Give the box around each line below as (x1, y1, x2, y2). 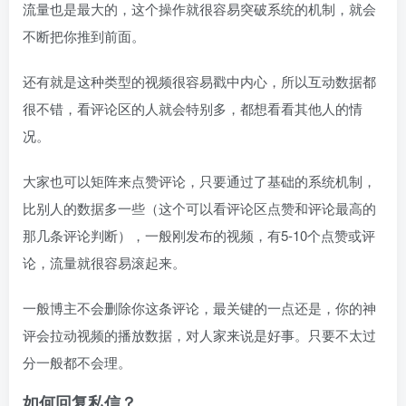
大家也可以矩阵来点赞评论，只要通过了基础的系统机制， (23, 171, 376, 190)
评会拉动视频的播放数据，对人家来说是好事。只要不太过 (23, 325, 376, 344)
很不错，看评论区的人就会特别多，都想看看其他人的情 (23, 99, 362, 118)
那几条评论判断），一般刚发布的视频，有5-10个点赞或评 (23, 226, 375, 245)
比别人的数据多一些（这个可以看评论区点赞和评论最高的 (23, 198, 376, 217)
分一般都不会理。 (23, 353, 131, 372)
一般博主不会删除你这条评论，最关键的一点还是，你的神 (23, 298, 376, 317)
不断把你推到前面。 (23, 26, 145, 45)
